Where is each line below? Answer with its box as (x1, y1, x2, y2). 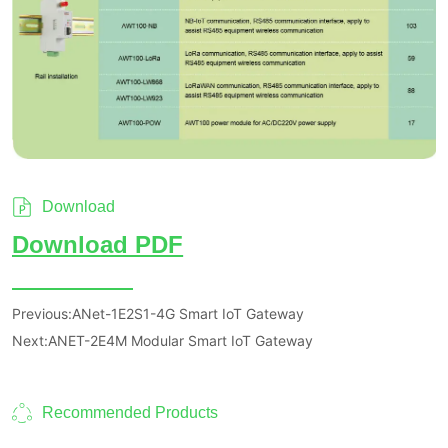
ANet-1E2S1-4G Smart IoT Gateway (72, 304, 305, 322)
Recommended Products (42, 404, 219, 422)
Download (42, 197, 116, 215)
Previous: (12, 304, 73, 322)
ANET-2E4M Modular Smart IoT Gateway (48, 331, 314, 349)
